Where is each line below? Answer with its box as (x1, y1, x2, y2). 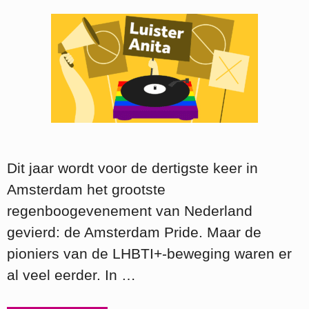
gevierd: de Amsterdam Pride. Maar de (7, 223, 261, 240)
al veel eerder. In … (7, 266, 136, 283)
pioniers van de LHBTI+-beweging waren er (7, 245, 292, 261)
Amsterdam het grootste (7, 181, 166, 197)
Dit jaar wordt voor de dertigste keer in (7, 159, 258, 176)
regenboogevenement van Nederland (7, 202, 252, 219)
